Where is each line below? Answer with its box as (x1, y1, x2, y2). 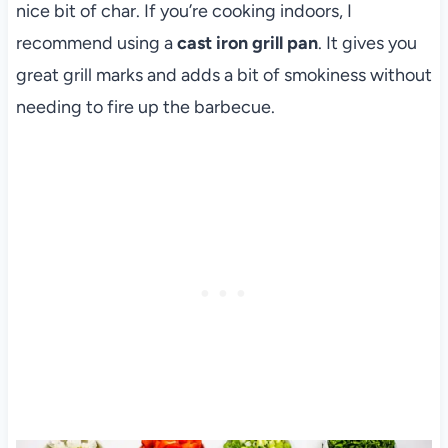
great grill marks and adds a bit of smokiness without (15, 63, 432, 86)
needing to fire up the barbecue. (15, 95, 275, 118)
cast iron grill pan (176, 31, 318, 54)
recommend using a (15, 31, 177, 54)
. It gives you (317, 31, 417, 54)
